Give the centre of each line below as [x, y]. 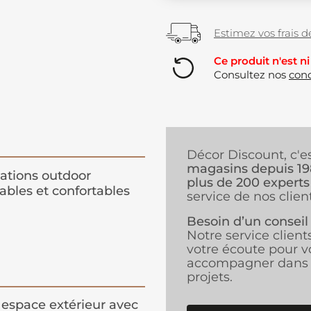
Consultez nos [251, 75]
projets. [210, 277]
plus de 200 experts [248, 183]
